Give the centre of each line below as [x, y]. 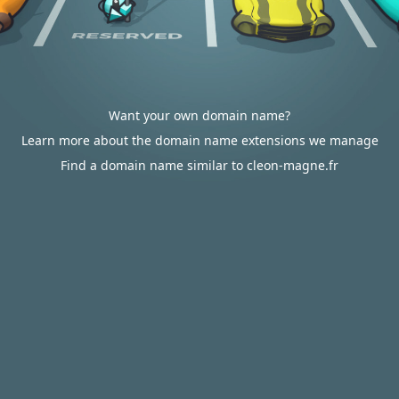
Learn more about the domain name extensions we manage [199, 140]
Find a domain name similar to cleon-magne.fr [199, 165]
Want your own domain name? [199, 115]
